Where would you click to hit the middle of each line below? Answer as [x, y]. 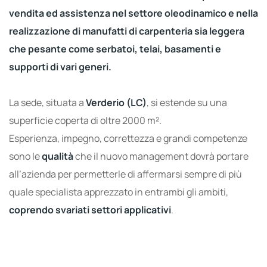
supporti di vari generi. [60, 67]
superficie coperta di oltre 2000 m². [85, 121]
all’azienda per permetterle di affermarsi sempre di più [125, 174]
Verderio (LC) [116, 103]
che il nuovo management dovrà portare [161, 156]
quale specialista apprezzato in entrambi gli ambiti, [119, 192]
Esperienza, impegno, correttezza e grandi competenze [128, 139]
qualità [58, 156]
